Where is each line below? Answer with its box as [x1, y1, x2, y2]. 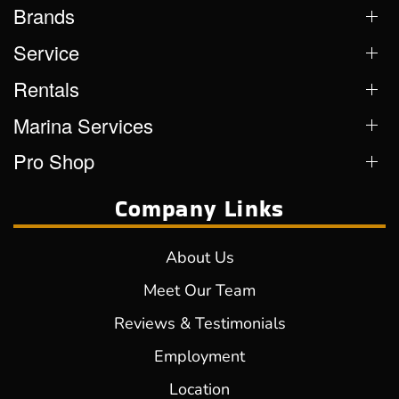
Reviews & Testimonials [113, 313, 286, 335]
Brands [13, 2, 75, 30]
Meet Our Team [143, 280, 256, 302]
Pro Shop [13, 147, 94, 175]
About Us [165, 247, 234, 269]
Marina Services [13, 110, 153, 139]
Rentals [13, 74, 79, 102]
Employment [154, 346, 245, 368]
